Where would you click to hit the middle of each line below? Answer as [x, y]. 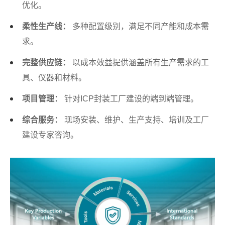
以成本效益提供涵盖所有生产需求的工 [140, 63]
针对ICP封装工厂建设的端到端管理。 [130, 99]
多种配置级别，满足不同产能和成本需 [140, 27]
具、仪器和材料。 [54, 78]
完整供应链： [46, 63]
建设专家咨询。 [50, 135]
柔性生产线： [46, 27]
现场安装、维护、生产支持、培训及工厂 [136, 120]
